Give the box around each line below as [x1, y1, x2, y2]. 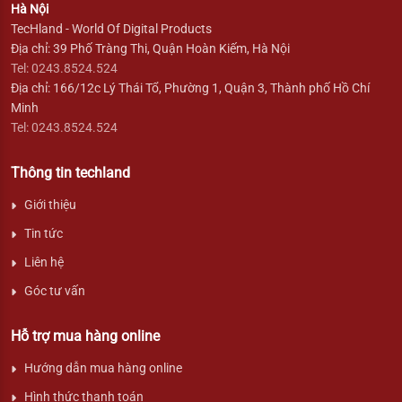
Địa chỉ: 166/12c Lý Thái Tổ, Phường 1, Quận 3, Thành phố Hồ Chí [11, 80, 370, 95]
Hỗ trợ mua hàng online [11, 327, 160, 345]
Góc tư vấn [24, 283, 85, 298]
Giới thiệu [24, 197, 76, 212]
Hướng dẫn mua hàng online [24, 360, 182, 375]
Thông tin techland [11, 163, 130, 181]
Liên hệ [24, 254, 64, 269]
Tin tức [24, 225, 63, 240]
